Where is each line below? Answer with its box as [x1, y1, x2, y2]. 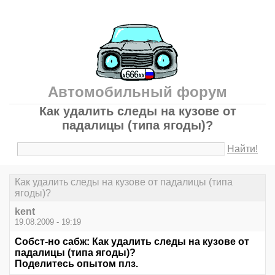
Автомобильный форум [48, 83, 227, 100]
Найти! [227, 144, 258, 154]
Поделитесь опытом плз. [15, 258, 138, 269]
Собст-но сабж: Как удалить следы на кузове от [15, 236, 249, 247]
